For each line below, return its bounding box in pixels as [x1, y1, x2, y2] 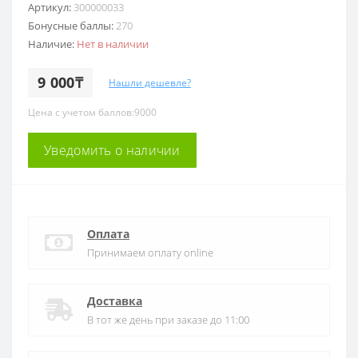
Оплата [87, 226, 129, 242]
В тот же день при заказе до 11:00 [87, 312, 249, 328]
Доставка [87, 293, 142, 309]
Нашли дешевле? [108, 75, 191, 89]
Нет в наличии [77, 37, 149, 52]
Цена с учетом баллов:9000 [28, 105, 157, 120]
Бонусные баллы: [28, 18, 116, 34]
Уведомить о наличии [44, 141, 181, 160]
